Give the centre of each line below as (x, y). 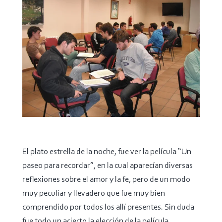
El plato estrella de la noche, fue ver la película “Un (107, 152)
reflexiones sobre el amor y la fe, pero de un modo (106, 180)
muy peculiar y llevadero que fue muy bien (93, 194)
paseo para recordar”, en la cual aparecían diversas (107, 166)
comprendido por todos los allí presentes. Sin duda (108, 208)
